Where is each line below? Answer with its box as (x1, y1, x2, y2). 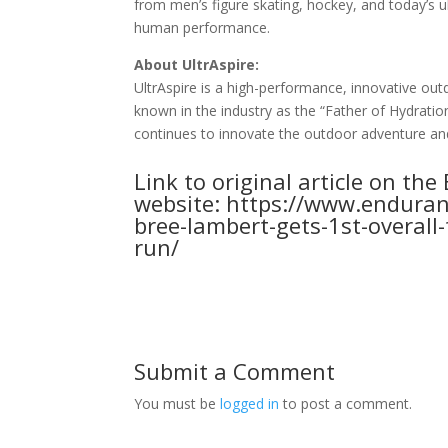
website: (134, 188, 227, 218)
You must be (134, 394, 221, 413)
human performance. (134, 18, 271, 37)
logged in (220, 394, 280, 413)
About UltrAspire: (134, 55, 260, 74)
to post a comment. (279, 394, 413, 413)
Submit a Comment (134, 356, 336, 386)
